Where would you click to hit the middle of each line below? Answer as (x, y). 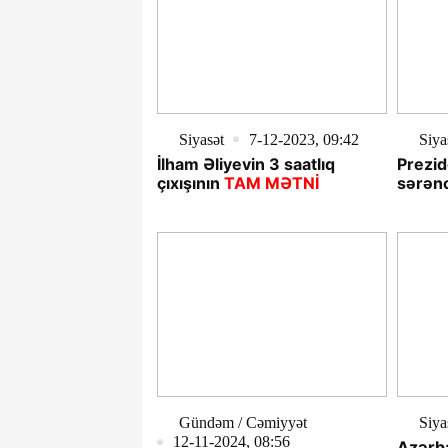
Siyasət (201, 139)
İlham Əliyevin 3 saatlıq (246, 163)
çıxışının (188, 182)
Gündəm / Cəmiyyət (243, 423)
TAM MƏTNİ (271, 182)
